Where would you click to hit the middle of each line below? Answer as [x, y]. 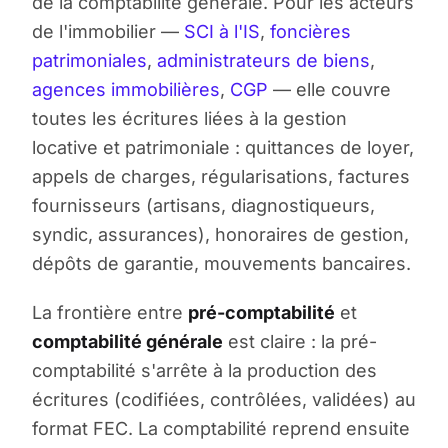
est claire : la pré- [300, 341]
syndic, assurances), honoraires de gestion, [220, 234]
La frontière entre [110, 312]
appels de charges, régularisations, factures [221, 176]
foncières [310, 31]
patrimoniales [89, 60]
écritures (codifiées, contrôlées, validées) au [224, 399]
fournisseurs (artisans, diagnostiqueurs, [203, 205]
